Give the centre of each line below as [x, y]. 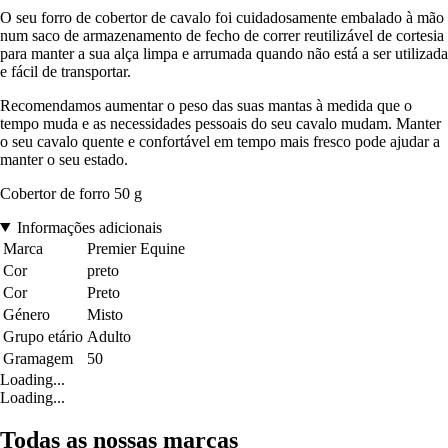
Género [26, 314]
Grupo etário [43, 336]
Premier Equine [136, 248]
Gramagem [38, 358]
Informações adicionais [89, 227]
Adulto [109, 336]
